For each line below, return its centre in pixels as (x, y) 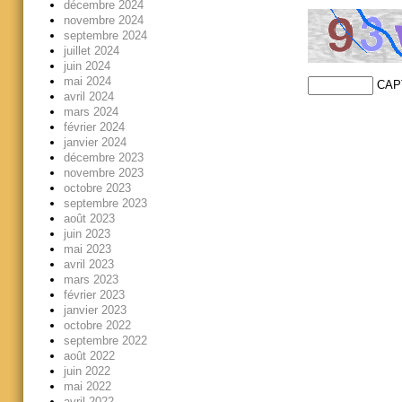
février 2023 (94, 294)
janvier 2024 (95, 142)
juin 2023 (87, 233)
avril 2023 (88, 264)
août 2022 (89, 355)
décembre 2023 (103, 157)
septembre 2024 (105, 35)
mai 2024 (87, 81)
